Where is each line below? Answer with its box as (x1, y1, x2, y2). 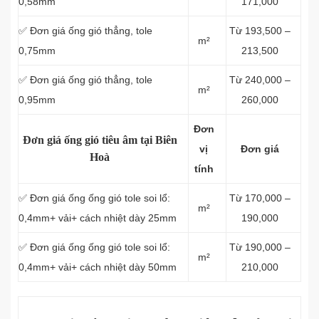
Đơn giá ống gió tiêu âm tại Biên (22, 134, 177, 146)
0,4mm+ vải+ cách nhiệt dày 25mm (19, 212, 177, 224)
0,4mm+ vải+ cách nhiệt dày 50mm (19, 261, 177, 273)
